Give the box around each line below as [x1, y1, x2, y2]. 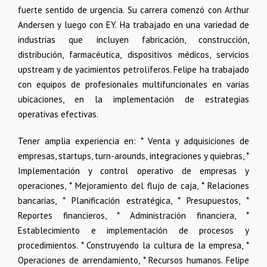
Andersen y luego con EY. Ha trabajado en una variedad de [18, 19, 249, 30]
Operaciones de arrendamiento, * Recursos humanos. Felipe [18, 254, 249, 266]
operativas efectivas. [18, 108, 98, 120]
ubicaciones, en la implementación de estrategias [18, 94, 249, 105]
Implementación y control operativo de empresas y [18, 165, 249, 176]
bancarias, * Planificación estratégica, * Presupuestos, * [18, 195, 249, 206]
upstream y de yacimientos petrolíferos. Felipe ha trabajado [18, 64, 249, 75]
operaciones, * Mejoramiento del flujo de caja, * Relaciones [18, 180, 249, 191]
